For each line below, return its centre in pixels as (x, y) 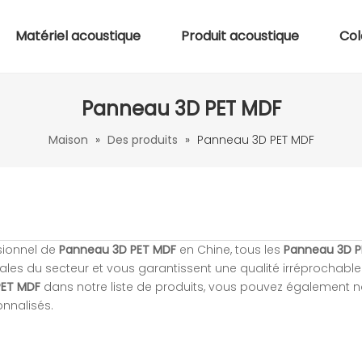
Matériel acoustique (78, 36)
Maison (68, 140)
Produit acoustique (240, 36)
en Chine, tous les (230, 250)
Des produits (142, 140)
